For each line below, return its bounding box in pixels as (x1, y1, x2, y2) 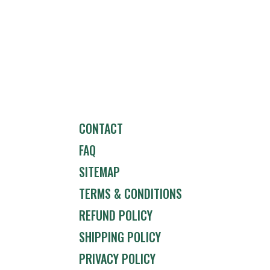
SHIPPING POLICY (79, 227, 161, 246)
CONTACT (79, 119, 123, 137)
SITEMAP (79, 162, 120, 181)
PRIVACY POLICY (79, 249, 155, 268)
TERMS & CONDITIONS (79, 184, 182, 202)
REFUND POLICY (79, 206, 152, 224)
